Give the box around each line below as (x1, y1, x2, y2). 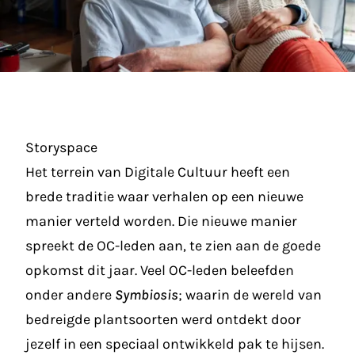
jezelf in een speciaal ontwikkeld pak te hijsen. (25, 335, 324, 353)
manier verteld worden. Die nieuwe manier (25, 212, 297, 230)
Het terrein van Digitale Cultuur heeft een (25, 163, 290, 181)
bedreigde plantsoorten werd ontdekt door (25, 311, 301, 328)
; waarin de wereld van (178, 286, 322, 303)
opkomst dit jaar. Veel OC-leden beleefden (25, 261, 294, 279)
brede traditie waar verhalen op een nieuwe (25, 188, 303, 205)
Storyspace (25, 139, 97, 156)
